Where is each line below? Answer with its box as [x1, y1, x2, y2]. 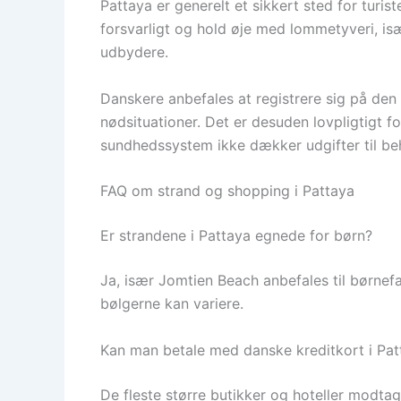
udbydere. [100, 43, 168, 62]
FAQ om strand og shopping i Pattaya [100, 182, 354, 200]
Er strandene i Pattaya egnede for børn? [100, 226, 372, 245]
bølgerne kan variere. [100, 294, 243, 313]
